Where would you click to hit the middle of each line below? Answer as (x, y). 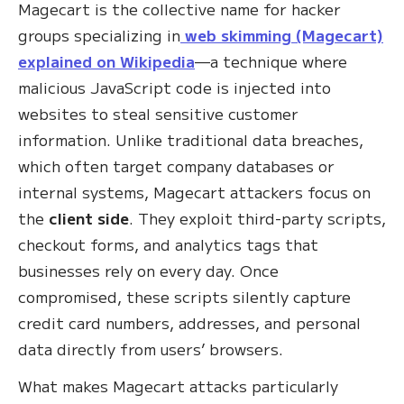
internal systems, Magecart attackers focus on (194, 192)
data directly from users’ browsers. (151, 349)
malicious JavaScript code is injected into (174, 87)
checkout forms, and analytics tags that (168, 244)
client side (89, 218)
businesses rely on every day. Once (148, 271)
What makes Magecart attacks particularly (178, 386)
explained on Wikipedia (106, 61)
